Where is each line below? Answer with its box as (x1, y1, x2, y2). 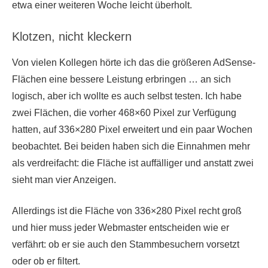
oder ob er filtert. (12, 256, 80, 267)
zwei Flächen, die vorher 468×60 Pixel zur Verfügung (12, 108, 236, 118)
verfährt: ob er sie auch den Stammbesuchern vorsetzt (12, 239, 239, 250)
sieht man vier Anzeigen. (12, 175, 116, 185)
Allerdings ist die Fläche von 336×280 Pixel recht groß (12, 206, 242, 217)
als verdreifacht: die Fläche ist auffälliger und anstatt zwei (12, 158, 254, 169)
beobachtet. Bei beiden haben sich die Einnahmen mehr (12, 141, 250, 152)
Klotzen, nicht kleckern (12, 30, 132, 44)
